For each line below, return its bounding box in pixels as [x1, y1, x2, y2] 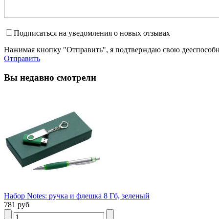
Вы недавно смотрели [4, 72, 96, 83]
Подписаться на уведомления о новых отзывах [14, 28, 170, 37]
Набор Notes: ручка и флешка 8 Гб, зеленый [4, 192, 150, 200]
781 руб [4, 200, 29, 209]
